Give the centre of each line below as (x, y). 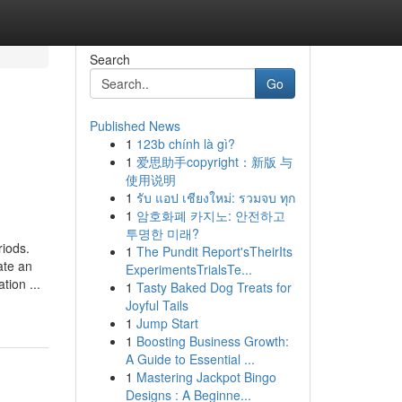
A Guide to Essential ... (190, 359)
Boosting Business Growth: (212, 341)
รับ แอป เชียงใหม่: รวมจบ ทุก (215, 197)
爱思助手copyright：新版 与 (214, 162)
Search (109, 59)
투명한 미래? (162, 233)
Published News (135, 126)
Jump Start (167, 323)
